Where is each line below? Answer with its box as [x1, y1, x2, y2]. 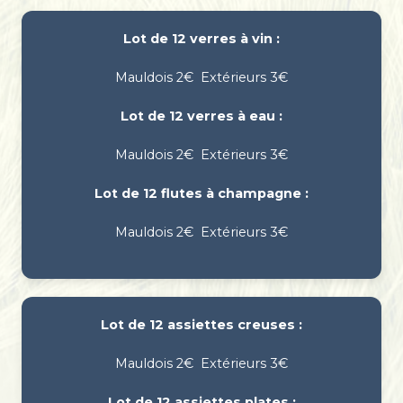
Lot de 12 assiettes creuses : [101, 317, 302, 334]
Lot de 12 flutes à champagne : [94, 185, 309, 202]
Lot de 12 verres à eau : [121, 108, 282, 125]
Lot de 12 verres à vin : [123, 31, 280, 48]
